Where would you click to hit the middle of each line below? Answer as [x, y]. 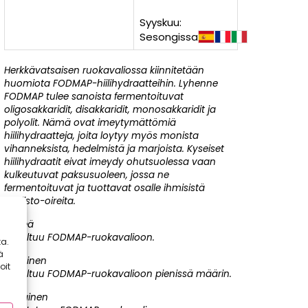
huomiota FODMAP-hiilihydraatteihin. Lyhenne [111, 84]
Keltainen [25, 261]
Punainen [26, 297]
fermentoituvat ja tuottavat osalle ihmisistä [104, 188]
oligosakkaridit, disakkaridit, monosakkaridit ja [110, 110]
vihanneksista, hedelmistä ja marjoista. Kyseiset [114, 149]
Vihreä [19, 224]
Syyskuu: [161, 22]
